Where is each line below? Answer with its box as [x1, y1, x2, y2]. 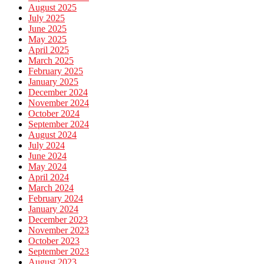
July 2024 [28, 140, 65, 151]
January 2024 [28, 204, 78, 214]
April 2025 [28, 45, 69, 55]
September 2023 [28, 246, 89, 257]
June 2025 [28, 24, 67, 34]
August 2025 [28, 2, 77, 13]
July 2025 [28, 13, 65, 24]
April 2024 [28, 172, 69, 183]
